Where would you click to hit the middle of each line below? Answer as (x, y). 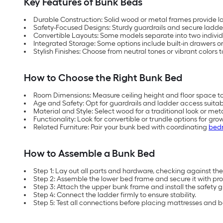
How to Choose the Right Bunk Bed (103, 77)
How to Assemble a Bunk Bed (89, 153)
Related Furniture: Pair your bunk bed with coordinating (121, 127)
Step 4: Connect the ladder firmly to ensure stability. (115, 195)
